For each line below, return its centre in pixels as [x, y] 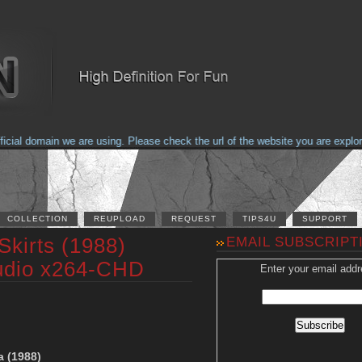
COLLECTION [38, 219]
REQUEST [194, 219]
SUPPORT [325, 219]
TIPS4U [259, 219]
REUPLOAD [120, 219]
